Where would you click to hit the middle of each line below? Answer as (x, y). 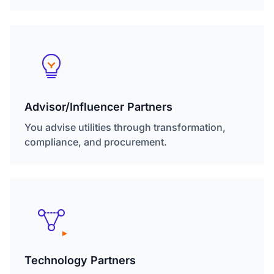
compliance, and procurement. (96, 142)
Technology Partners (80, 261)
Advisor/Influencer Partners (98, 107)
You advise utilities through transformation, (125, 128)
